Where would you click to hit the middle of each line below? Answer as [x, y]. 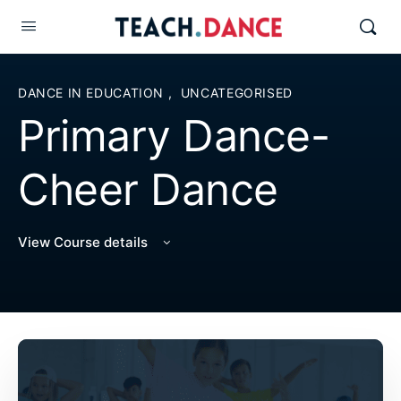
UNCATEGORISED [236, 93]
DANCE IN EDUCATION [93, 93]
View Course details [85, 242]
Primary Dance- [174, 136]
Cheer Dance [148, 189]
